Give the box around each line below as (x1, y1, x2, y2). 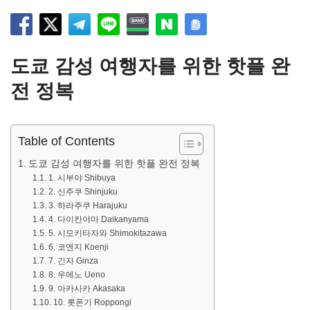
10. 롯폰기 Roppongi (53, 298, 131, 308)
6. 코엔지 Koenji (48, 242, 109, 253)
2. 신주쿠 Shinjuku (48, 187, 118, 197)
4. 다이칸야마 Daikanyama (48, 215, 149, 225)
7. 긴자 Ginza (48, 256, 98, 266)
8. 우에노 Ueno (48, 270, 105, 280)
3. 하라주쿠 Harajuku (48, 201, 127, 211)
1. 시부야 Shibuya (48, 173, 116, 183)
